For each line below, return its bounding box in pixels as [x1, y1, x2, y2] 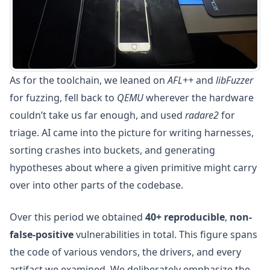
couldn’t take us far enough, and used [10, 108, 185, 122]
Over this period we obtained [10, 210, 145, 224]
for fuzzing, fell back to [10, 91, 117, 104]
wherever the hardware [143, 91, 254, 104]
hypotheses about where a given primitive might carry [10, 161, 257, 174]
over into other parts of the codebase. [10, 178, 183, 192]
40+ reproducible [145, 210, 225, 224]
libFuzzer [216, 74, 253, 87]
